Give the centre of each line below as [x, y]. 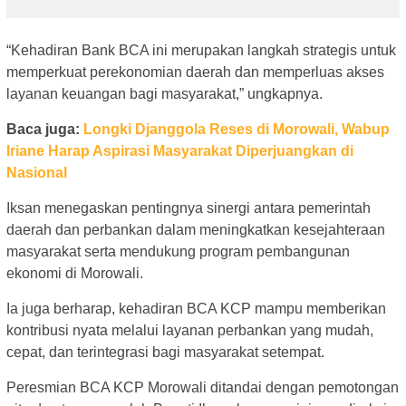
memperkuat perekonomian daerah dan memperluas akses [195, 72]
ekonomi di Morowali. [75, 273]
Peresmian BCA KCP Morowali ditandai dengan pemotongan [203, 387]
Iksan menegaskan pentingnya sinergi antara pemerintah [188, 208]
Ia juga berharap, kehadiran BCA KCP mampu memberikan [196, 308]
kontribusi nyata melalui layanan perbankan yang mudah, [190, 330]
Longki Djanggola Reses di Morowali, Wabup [237, 129]
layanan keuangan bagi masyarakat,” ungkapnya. [164, 93]
